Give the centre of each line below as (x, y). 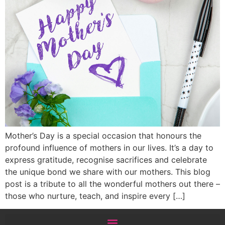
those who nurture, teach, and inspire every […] (95, 196)
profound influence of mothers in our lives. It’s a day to (109, 148)
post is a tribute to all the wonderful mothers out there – (113, 184)
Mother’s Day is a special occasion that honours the (103, 136)
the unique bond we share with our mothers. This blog (108, 172)
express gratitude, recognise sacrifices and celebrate (106, 160)
